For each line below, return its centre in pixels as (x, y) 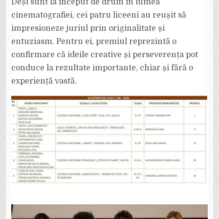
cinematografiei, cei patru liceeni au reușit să (99, 15)
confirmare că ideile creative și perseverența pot (105, 55)
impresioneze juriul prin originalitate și (88, 28)
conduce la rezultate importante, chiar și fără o (102, 68)
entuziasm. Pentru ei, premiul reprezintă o (94, 42)
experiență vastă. (44, 81)
